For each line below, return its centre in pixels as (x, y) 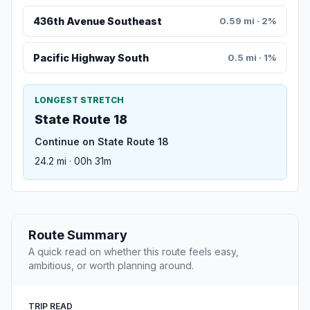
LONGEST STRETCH (79, 100)
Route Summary (78, 235)
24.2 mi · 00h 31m (73, 161)
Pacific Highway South (91, 58)
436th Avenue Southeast (97, 21)
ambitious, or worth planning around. (111, 266)
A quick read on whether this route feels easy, (134, 252)
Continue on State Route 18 (102, 142)
